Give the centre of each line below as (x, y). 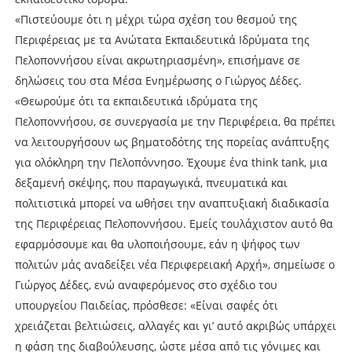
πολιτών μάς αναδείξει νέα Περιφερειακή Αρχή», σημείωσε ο (174, 264)
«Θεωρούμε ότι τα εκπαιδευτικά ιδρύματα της (136, 101)
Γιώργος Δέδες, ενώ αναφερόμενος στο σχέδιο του (146, 284)
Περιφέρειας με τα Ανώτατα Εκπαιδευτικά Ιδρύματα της (162, 39)
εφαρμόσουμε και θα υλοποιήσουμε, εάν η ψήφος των (157, 244)
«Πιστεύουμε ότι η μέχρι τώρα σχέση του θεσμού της (156, 19)
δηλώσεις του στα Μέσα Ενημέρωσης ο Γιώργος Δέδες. (158, 80)
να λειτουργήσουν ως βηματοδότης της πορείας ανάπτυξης (172, 141)
